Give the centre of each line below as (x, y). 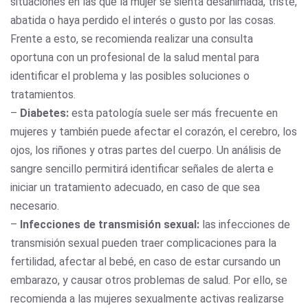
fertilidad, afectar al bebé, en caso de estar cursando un (145, 261)
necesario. (37, 206)
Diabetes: (44, 113)
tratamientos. (43, 94)
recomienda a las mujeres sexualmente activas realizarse (147, 298)
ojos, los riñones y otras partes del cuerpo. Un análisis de (146, 150)
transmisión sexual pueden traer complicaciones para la (143, 243)
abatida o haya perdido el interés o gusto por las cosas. (143, 20)
